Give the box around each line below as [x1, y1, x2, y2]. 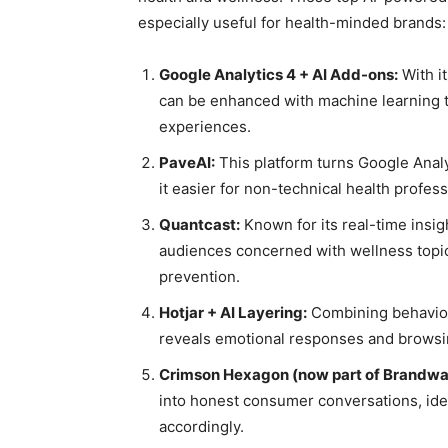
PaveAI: [159, 153, 215, 173]
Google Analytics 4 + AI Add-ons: [159, 65, 398, 85]
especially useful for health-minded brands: [138, 13, 446, 33]
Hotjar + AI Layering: [159, 303, 307, 323]
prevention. [159, 267, 240, 287]
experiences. [159, 117, 251, 137]
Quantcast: [159, 215, 240, 235]
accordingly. [159, 417, 244, 437]
